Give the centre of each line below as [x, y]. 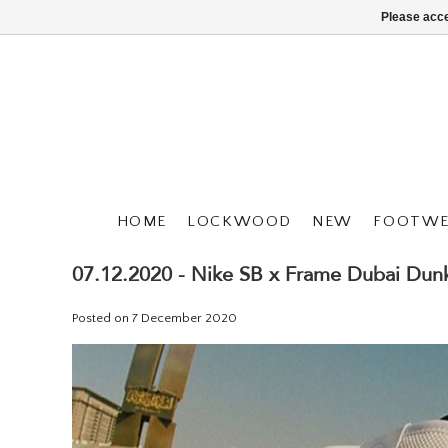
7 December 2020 [184, 317]
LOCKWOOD [239, 221]
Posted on [102, 317]
